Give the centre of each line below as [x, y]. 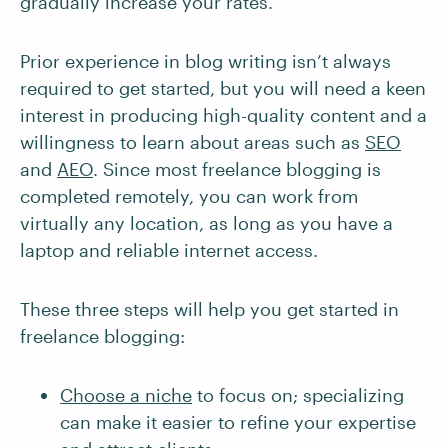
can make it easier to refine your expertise [238, 422]
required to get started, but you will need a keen [223, 88]
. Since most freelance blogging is [237, 169]
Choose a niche [126, 395]
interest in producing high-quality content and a [223, 115]
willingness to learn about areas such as [192, 142]
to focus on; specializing [298, 395]
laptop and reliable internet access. [169, 250]
